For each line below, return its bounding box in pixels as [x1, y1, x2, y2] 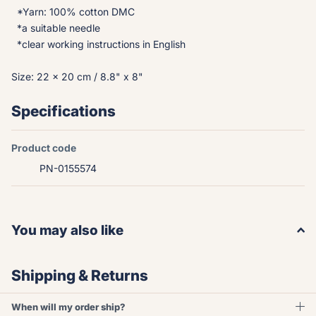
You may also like [11, 221, 123, 238]
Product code [11, 141, 76, 154]
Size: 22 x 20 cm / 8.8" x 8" [11, 70, 143, 83]
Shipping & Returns [11, 266, 148, 284]
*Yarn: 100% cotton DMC [11, 5, 135, 18]
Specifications [11, 102, 116, 120]
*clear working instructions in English [11, 37, 186, 50]
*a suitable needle [11, 21, 100, 34]
